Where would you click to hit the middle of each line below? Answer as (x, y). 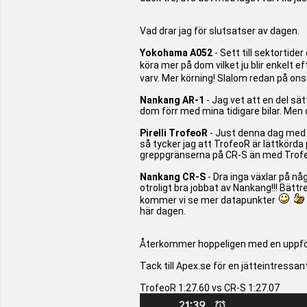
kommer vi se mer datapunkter (209, 200)
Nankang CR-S (173, 177)
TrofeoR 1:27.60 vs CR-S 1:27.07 (210, 288)
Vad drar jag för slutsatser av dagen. (220, 31)
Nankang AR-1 (172, 100)
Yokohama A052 (176, 53)
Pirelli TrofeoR (174, 133)
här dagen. (163, 211)
